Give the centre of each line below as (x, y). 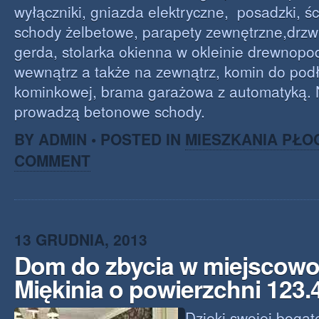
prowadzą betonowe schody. (110, 111)
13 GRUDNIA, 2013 (81, 239)
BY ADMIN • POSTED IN (100, 139)
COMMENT (52, 160)
